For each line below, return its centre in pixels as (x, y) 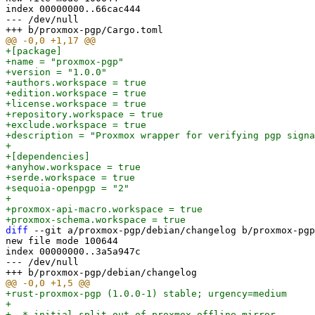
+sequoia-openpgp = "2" (67, 188)
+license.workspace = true (76, 104)
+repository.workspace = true (84, 114)
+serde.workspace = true (70, 178)
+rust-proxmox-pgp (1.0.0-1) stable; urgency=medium (146, 294)
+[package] (34, 51)
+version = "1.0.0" (56, 72)
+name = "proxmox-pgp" (65, 62)
